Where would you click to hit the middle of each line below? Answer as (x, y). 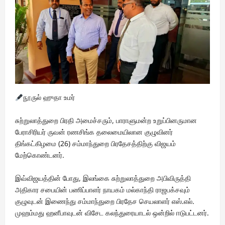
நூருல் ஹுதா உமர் (49, 97)
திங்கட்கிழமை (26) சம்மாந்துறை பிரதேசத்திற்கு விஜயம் (95, 144)
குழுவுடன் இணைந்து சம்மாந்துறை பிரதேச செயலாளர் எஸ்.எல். (105, 201)
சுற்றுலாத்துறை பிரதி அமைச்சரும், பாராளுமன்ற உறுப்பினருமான (106, 121)
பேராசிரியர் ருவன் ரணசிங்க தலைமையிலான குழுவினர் (94, 132)
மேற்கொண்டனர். (40, 155)
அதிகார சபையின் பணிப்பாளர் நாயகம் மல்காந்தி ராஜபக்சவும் (102, 190)
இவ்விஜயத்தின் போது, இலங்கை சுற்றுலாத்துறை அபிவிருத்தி (103, 178)
